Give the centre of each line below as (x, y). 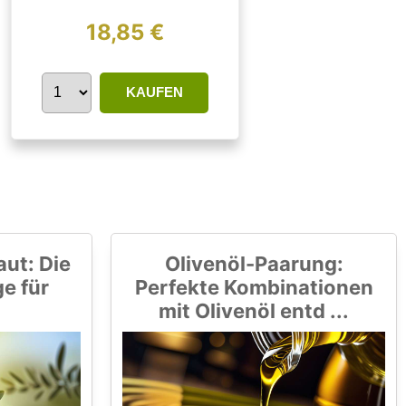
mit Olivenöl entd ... (254, 310)
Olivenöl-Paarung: (254, 263)
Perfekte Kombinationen (254, 287)
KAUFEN (154, 92)
